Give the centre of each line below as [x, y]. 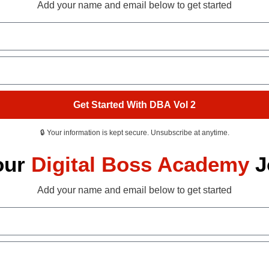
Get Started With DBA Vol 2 [134, 104]
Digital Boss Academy [143, 165]
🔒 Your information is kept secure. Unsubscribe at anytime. [134, 133]
